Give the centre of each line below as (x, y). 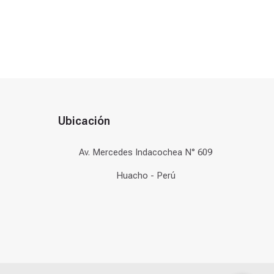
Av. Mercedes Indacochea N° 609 (146, 153)
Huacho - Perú (146, 176)
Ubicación (84, 121)
